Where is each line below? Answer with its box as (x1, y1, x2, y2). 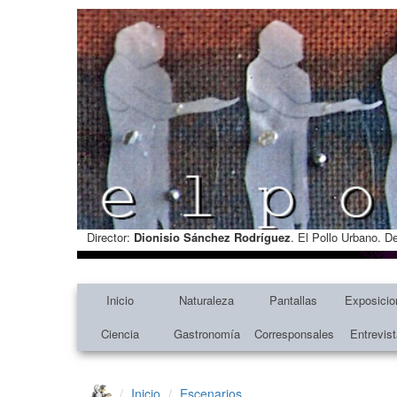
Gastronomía (173, 324, 240, 342)
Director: (86, 228, 134, 245)
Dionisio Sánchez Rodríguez (133, 228, 291, 245)
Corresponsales (254, 324, 334, 342)
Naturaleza (179, 291, 235, 308)
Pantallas (269, 291, 317, 308)
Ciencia (101, 324, 140, 342)
